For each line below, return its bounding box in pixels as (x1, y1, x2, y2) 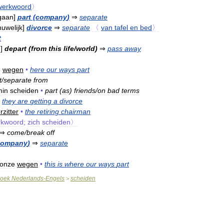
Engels (45, 174, 64, 182)
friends (74, 86, 95, 94)
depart (4, 44, 26, 52)
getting (30, 96, 51, 105)
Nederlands (11, 174, 43, 182)
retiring (37, 107, 59, 115)
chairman (61, 107, 90, 115)
